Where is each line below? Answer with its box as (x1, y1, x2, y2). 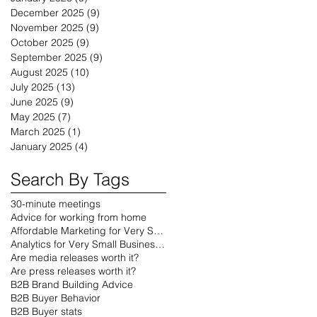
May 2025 (11, 110, 55, 124)
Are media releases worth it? (11, 251, 139, 265)
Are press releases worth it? (11, 265, 136, 278)
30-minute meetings (11, 197, 100, 211)
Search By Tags (11, 169, 129, 190)
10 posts (89, 66, 128, 79)
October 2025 (11, 36, 74, 50)
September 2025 (11, 51, 87, 64)
